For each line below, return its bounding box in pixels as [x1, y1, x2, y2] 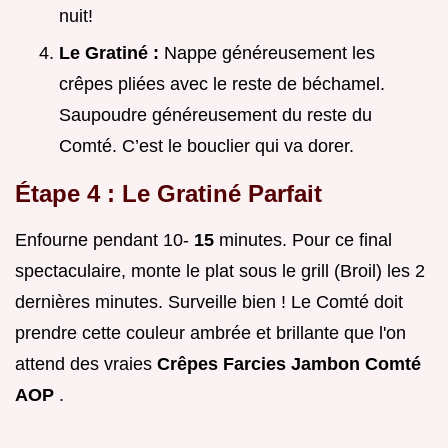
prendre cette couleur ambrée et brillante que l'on [15, 322, 406, 343]
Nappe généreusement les [164, 42, 375, 63]
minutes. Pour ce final [219, 229, 392, 250]
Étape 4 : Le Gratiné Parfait [15, 179, 322, 207]
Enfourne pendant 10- [15, 229, 194, 250]
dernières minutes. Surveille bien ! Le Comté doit [15, 291, 403, 312]
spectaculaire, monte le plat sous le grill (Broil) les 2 [15, 260, 425, 281]
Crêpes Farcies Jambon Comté [157, 353, 421, 374]
